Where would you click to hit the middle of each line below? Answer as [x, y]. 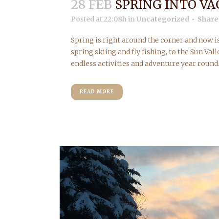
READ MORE [97, 91]
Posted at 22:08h [99, 19]
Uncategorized [163, 19]
